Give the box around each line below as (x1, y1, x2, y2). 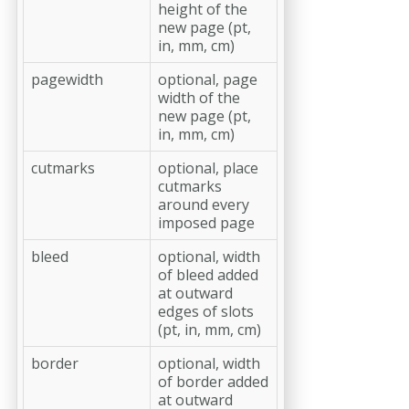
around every (158, 194, 249, 215)
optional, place (158, 157, 258, 178)
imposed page (158, 212, 255, 233)
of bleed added (158, 264, 258, 285)
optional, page (158, 68, 257, 89)
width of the (158, 87, 240, 108)
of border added (158, 371, 268, 392)
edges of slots (158, 300, 254, 321)
